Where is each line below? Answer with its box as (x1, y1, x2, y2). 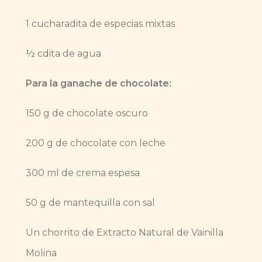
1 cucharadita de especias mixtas (26, 18, 175, 30)
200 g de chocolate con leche (26, 137, 166, 149)
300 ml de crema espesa (26, 167, 140, 179)
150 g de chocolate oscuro (26, 108, 148, 119)
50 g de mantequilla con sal (26, 197, 155, 209)
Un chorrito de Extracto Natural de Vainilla (26, 227, 223, 239)
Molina (26, 247, 57, 259)
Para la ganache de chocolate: (26, 78, 171, 89)
